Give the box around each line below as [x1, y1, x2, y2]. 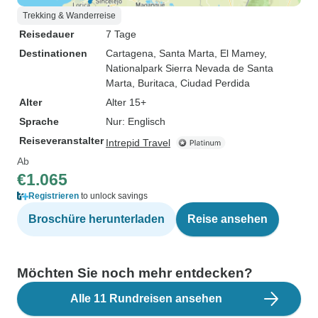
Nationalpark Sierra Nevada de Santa [106, 62, 273, 74]
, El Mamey [214, 48, 264, 59]
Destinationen [19, 48, 87, 59]
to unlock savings [79, 191, 148, 201]
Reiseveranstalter [19, 135, 104, 146]
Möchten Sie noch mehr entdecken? [17, 265, 253, 280]
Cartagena [106, 48, 153, 59]
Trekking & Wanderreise [23, 11, 116, 21]
